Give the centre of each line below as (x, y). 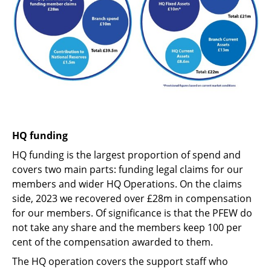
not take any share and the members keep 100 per (127, 227)
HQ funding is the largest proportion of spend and (126, 155)
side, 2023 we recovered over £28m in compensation (132, 198)
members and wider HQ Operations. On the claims (127, 184)
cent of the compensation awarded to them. (113, 242)
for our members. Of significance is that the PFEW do (132, 213)
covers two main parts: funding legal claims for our (128, 169)
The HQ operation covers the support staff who (120, 261)
